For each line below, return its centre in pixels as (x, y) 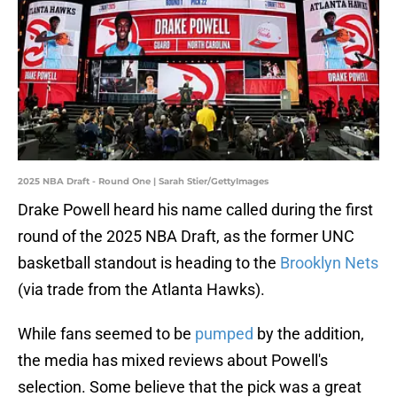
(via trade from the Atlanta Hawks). (141, 290)
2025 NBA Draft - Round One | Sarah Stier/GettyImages (143, 182)
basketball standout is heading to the (149, 263)
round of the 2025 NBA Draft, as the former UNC (186, 237)
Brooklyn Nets (329, 263)
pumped (226, 334)
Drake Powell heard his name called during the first (195, 210)
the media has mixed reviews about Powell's (173, 361)
